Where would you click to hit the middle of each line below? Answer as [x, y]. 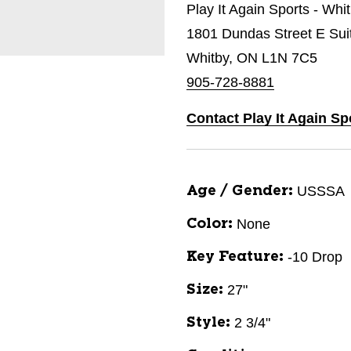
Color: [210, 224]
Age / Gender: [240, 191]
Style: [208, 323]
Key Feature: [235, 257]
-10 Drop [315, 257]
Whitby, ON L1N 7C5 [252, 58]
